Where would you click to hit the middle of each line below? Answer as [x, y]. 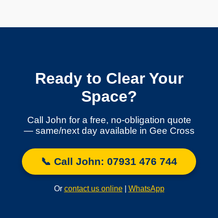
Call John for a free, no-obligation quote [109, 120]
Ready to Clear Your [109, 78]
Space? [109, 96]
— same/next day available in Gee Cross [109, 130]
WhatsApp [146, 188]
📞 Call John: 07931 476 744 [109, 161]
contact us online [93, 188]
